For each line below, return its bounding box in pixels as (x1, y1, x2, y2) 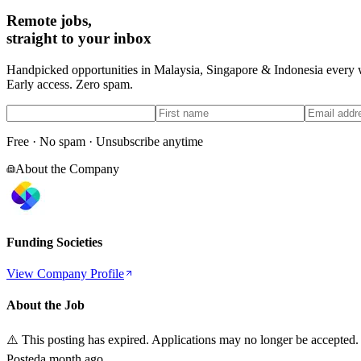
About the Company (15, 161, 119, 176)
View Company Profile (6, 267, 124, 281)
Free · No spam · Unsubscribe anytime (6, 134, 203, 148)
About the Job (6, 298, 85, 313)
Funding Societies (6, 234, 102, 249)
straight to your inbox (6, 29, 151, 47)
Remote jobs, (6, 11, 92, 29)
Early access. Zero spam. (6, 77, 133, 91)
